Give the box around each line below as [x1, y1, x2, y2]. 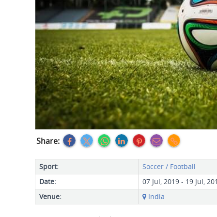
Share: [36, 136, 60, 146]
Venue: [39, 192, 62, 201]
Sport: [39, 162, 59, 171]
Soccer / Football [142, 162, 196, 171]
